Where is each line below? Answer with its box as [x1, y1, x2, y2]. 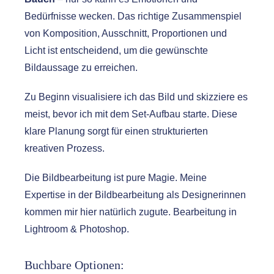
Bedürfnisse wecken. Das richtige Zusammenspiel [24, 10, 242, 21]
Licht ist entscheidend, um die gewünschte [24, 45, 208, 56]
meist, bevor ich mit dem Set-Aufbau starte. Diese [24, 108, 237, 119]
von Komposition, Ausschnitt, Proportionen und [24, 28, 227, 39]
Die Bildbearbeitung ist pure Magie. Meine [24, 172, 207, 183]
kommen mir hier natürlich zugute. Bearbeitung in [24, 206, 237, 217]
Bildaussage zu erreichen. [24, 62, 138, 73]
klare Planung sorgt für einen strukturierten [24, 125, 208, 136]
